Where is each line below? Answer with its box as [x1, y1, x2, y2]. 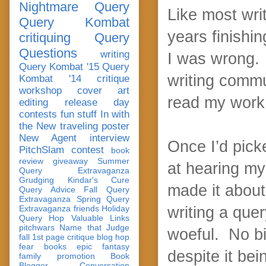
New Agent [19, 132, 77, 144]
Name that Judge [59, 222, 130, 232]
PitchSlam [19, 144, 64, 156]
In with [100, 108, 129, 120]
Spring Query [76, 194, 129, 204]
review [19, 156, 43, 166]
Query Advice [19, 184, 75, 194]
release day [64, 96, 129, 108]
